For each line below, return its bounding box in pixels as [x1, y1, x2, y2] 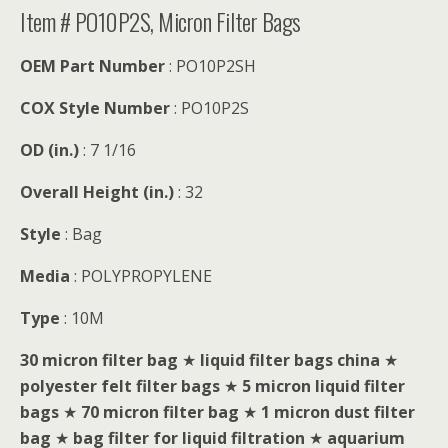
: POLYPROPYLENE [70, 265, 212, 287]
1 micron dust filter [261, 401, 415, 423]
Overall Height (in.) [20, 181, 174, 203]
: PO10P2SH [165, 55, 256, 77]
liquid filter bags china [200, 349, 380, 371]
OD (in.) [20, 139, 79, 161]
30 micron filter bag [20, 349, 178, 371]
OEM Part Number [20, 55, 165, 77]
